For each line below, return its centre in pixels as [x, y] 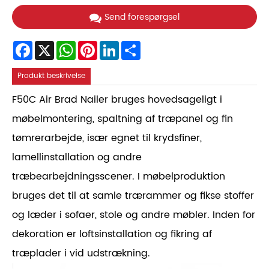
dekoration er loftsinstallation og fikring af [112, 234]
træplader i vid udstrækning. [81, 253]
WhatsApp [94, 46]
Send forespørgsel [142, 17]
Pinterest [112, 46]
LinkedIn [133, 46]
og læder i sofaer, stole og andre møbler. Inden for [134, 215]
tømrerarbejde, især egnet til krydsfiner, [107, 138]
